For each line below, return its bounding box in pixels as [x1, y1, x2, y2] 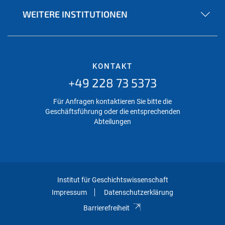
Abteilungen [94, 118, 131, 126]
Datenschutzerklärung [104, 188, 173, 197]
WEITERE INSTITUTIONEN [23, 9, 128, 20]
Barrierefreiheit [83, 204, 130, 212]
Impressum [52, 188, 87, 197]
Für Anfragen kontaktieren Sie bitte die [53, 97, 172, 106]
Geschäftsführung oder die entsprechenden [45, 107, 180, 116]
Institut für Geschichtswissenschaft [57, 176, 168, 184]
